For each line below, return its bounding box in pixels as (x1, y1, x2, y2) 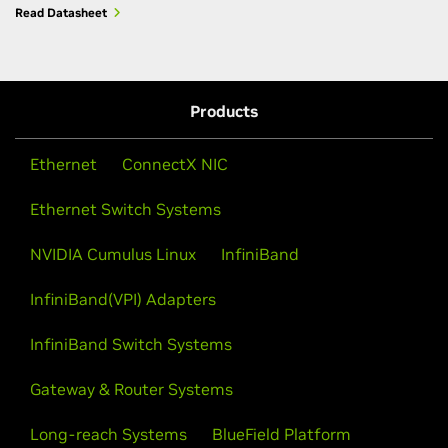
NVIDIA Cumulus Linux (30, 243, 196, 264)
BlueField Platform (212, 423, 351, 444)
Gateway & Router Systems (30, 378, 233, 399)
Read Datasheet (15, 4, 107, 20)
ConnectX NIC (122, 153, 228, 174)
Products (190, 100, 258, 121)
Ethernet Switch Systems (30, 198, 221, 219)
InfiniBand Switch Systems (30, 333, 232, 354)
